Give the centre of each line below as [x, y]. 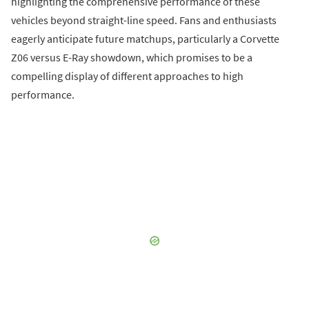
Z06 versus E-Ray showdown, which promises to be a [132, 58]
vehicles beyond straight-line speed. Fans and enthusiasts [144, 20]
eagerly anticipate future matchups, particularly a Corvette [145, 39]
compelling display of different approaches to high [127, 76]
